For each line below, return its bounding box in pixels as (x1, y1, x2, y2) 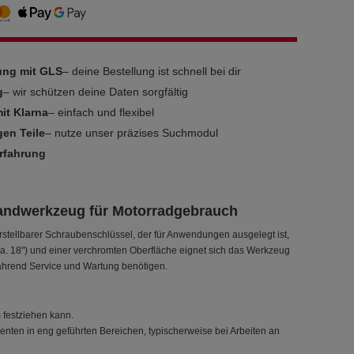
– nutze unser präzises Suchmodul (45, 126, 219, 139)
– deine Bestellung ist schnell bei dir (62, 65, 242, 77)
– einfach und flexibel (48, 106, 155, 119)
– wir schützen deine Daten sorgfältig (3, 85, 189, 98)
